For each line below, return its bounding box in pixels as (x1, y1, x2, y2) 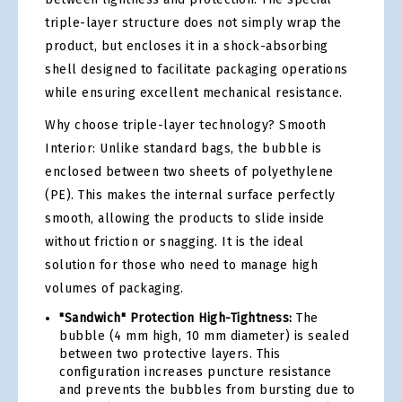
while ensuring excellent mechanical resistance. (45, 85, 343, 100)
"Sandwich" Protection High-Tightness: (59, 310, 293, 326)
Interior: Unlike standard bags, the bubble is (45, 141, 322, 156)
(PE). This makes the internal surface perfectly (45, 188, 336, 203)
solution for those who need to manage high (45, 258, 318, 273)
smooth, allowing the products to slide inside (45, 211, 325, 226)
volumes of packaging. (45, 281, 184, 296)
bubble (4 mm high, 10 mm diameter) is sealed (59, 328, 349, 344)
